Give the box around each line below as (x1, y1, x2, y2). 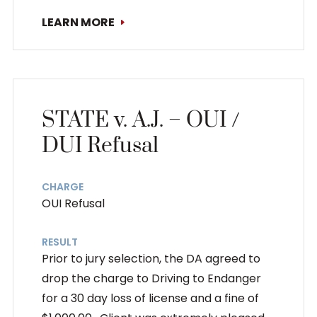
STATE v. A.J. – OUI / (41, 106, 240, 134)
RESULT (41, 234, 78, 249)
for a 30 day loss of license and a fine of (41, 289, 259, 306)
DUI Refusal (41, 132, 158, 159)
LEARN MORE (41, 13, 115, 30)
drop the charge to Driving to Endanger (41, 270, 261, 287)
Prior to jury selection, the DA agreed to (41, 250, 260, 267)
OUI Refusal (41, 195, 105, 212)
